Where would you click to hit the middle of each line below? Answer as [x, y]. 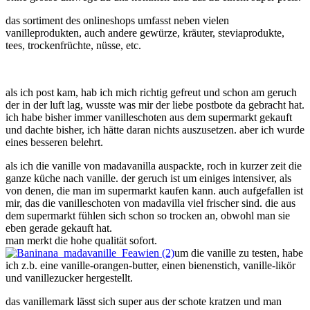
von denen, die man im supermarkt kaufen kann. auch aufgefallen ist [154, 191]
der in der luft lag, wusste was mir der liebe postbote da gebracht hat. [155, 105]
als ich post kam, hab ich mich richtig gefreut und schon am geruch [151, 93]
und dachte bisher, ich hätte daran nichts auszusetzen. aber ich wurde [155, 130]
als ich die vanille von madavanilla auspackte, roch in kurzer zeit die [154, 166]
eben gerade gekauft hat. [59, 228]
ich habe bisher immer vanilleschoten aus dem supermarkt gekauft [149, 118]
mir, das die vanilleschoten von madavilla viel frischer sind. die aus [151, 203]
